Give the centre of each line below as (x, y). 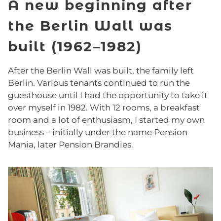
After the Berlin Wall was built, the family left (101, 71)
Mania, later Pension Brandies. (71, 145)
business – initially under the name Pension (98, 132)
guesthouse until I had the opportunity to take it (108, 95)
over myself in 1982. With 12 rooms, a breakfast (104, 108)
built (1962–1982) (75, 47)
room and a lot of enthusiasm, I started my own (106, 120)
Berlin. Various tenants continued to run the (99, 83)
